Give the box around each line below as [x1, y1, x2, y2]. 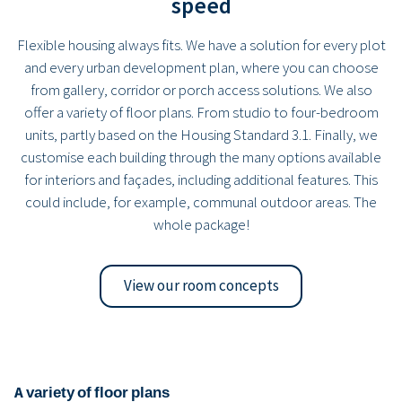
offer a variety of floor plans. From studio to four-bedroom [23, 102, 379, 122]
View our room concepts [123, 275, 279, 296]
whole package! [153, 214, 249, 234]
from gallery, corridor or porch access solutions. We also [30, 80, 372, 100]
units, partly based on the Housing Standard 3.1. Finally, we [24, 125, 378, 144]
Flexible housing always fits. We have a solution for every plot [16, 35, 386, 55]
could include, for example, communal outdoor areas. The [25, 192, 377, 212]
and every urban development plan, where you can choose [23, 57, 379, 77]
